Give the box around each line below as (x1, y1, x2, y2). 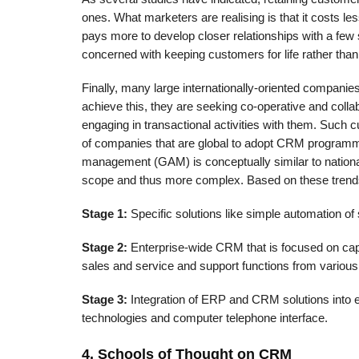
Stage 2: (82, 240, 127, 254)
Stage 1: (82, 208, 127, 221)
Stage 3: (82, 292, 127, 306)
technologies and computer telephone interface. (82, 311, 328, 325)
